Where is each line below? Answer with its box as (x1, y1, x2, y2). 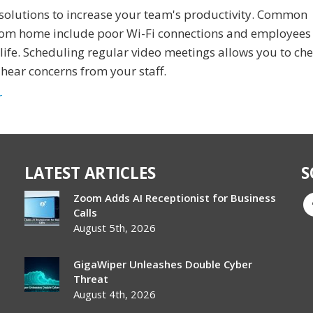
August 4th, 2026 (73, 287, 156, 301)
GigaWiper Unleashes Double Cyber (73, 257, 253, 271)
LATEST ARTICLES (24, 162, 156, 184)
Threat (73, 272, 109, 286)
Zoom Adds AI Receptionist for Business (73, 191, 277, 205)
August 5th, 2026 (73, 221, 156, 235)
